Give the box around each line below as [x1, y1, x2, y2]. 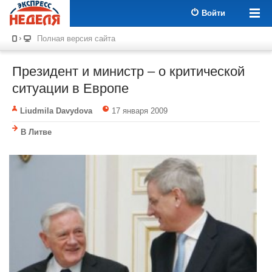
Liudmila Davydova [20, 106, 92, 115]
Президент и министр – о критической [12, 64, 245, 79]
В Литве [21, 127, 52, 137]
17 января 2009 [111, 106, 168, 115]
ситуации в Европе [12, 81, 129, 96]
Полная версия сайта [37, 34, 115, 43]
